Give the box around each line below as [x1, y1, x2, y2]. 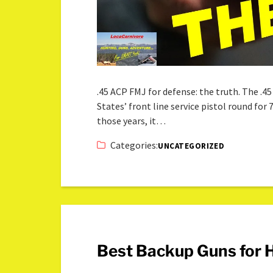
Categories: [110, 138, 158, 151]
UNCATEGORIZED [158, 140, 225, 151]
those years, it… [97, 114, 166, 127]
